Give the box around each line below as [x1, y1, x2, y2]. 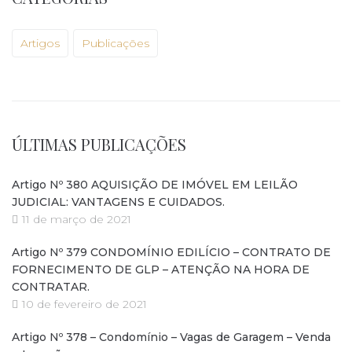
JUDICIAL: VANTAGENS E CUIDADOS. [12, 194, 225, 209]
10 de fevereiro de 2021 [22, 296, 147, 311]
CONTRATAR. [12, 279, 90, 294]
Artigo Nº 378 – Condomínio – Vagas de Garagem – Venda [12, 329, 331, 344]
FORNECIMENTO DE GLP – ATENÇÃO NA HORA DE [12, 262, 310, 277]
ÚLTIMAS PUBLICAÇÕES [12, 133, 186, 155]
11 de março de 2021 [22, 211, 131, 226]
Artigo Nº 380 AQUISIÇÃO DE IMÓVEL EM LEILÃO [12, 177, 298, 192]
